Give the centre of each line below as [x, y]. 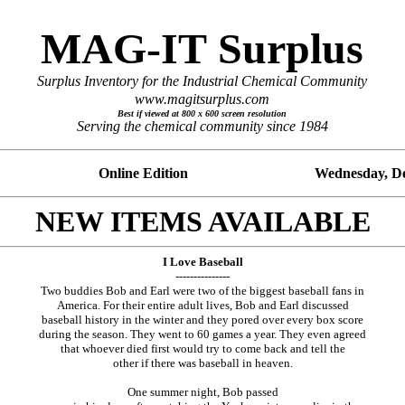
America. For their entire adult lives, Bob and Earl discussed [202, 305]
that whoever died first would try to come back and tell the [202, 348]
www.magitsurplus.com [202, 99]
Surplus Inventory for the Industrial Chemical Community [202, 81]
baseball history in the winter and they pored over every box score [202, 320]
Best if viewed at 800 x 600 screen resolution [202, 113]
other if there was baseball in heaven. [202, 363]
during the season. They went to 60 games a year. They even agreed [202, 334]
